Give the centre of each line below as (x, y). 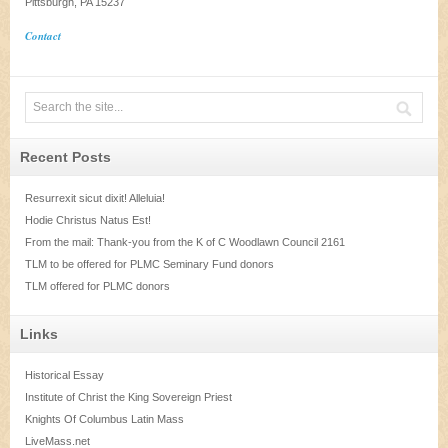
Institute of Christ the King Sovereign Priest (128, 397)
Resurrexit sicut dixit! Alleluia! (95, 198)
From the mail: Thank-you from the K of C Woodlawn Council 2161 (185, 242)
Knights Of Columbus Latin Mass (104, 419)
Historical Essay (64, 375)
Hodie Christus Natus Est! (88, 220)
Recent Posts (65, 157)
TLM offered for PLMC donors (97, 286)
